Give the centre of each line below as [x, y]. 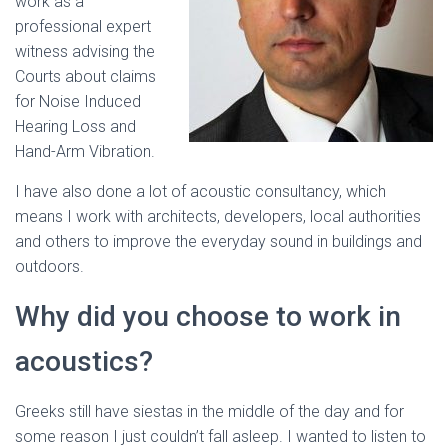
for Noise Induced [78, 101]
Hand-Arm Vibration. [85, 151]
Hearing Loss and [75, 126]
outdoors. [49, 266]
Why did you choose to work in [208, 316]
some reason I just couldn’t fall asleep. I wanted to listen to [220, 436]
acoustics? [84, 361]
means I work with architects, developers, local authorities [218, 216]
